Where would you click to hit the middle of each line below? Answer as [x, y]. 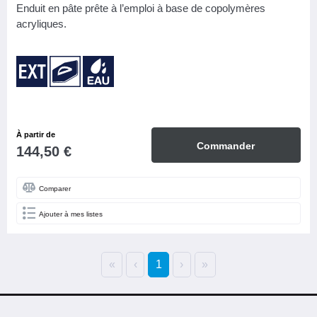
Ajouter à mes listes [71, 214]
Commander [226, 146]
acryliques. [41, 24]
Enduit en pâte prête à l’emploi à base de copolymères [141, 8]
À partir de [36, 135]
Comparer [55, 189]
